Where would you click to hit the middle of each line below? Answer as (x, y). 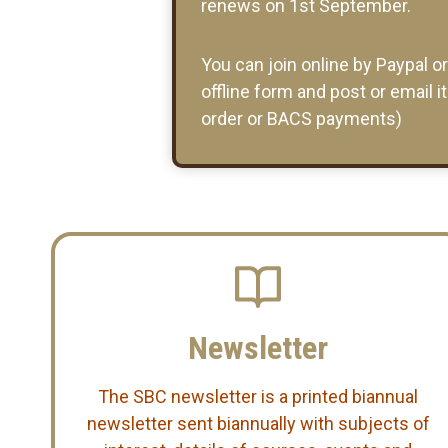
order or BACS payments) (301, 118)
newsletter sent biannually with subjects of (258, 423)
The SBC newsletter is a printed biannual (258, 396)
